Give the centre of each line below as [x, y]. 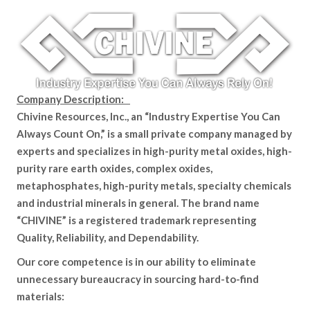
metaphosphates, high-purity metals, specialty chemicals [154, 186]
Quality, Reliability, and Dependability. [108, 238]
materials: [40, 297]
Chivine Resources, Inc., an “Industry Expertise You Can [148, 117]
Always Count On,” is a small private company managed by [154, 134]
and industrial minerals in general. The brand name [138, 203]
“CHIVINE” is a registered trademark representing [137, 220]
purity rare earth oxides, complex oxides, [115, 168]
